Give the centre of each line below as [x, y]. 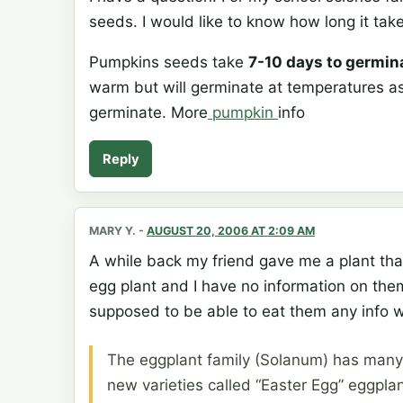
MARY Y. [112, 231]
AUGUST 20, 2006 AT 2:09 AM [231, 231]
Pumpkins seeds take [169, 63]
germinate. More [148, 113]
